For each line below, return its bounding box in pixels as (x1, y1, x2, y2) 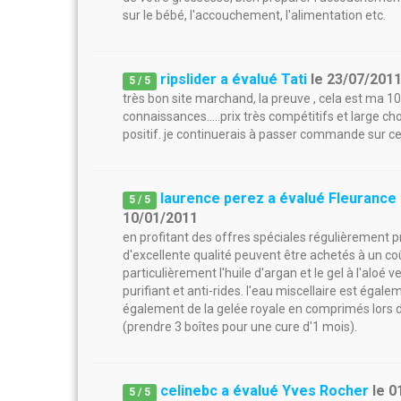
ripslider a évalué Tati (160, 71, 308, 88)
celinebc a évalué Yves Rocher (160, 382, 370, 399)
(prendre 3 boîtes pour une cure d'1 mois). (123, 320, 357, 334)
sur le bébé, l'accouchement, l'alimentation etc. (123, 8, 386, 22)
